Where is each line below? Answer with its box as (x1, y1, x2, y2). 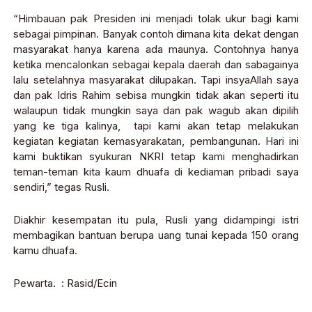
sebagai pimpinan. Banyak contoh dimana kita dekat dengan (13, 26, 299, 40)
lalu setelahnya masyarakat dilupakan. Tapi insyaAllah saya (13, 72, 299, 86)
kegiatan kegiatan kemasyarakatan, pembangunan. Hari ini (13, 134, 299, 148)
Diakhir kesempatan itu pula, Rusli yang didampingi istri (13, 212, 299, 226)
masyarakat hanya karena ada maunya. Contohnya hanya (13, 42, 299, 56)
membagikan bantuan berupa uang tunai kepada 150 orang (13, 228, 299, 242)
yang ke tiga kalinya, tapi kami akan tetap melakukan (13, 118, 299, 132)
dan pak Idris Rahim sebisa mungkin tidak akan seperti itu (13, 88, 299, 102)
